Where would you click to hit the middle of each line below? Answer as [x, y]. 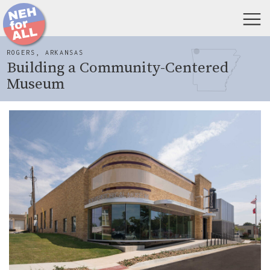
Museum [36, 84]
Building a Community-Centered [118, 68]
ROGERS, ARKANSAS [45, 52]
